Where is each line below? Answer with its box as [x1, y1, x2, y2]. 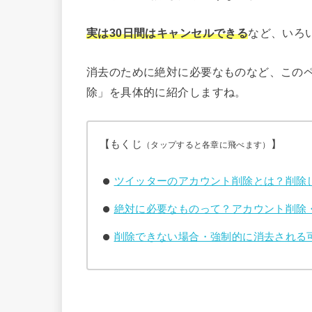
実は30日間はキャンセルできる [86, 26, 249, 40]
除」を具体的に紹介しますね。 [86, 85, 247, 98]
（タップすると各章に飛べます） [142, 139, 271, 150]
